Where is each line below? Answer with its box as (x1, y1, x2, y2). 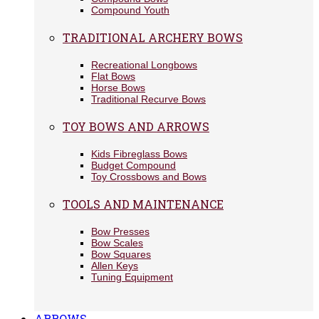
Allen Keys (91, 260, 138, 271)
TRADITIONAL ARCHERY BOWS (63, 30, 243, 45)
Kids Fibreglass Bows (91, 148, 187, 159)
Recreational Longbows (91, 59, 197, 70)
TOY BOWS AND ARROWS (63, 119, 209, 134)
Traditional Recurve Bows (91, 93, 206, 105)
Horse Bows (91, 82, 145, 93)
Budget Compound (91, 159, 176, 171)
